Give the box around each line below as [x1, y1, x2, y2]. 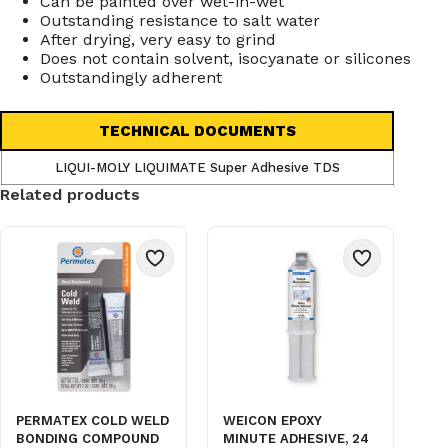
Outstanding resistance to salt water [40, 10, 320, 30]
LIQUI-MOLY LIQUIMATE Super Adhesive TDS [55, 159, 340, 175]
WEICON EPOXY [223, 412, 323, 428]
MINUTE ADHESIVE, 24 [223, 430, 370, 446]
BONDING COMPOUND [16, 430, 159, 446]
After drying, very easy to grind [40, 29, 276, 49]
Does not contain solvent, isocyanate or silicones [40, 48, 411, 68]
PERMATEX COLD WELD [16, 412, 169, 428]
